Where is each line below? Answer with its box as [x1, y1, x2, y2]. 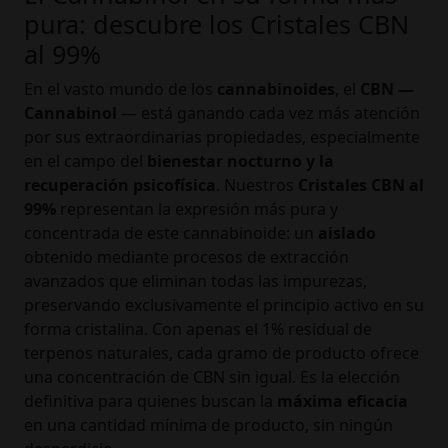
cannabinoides [217, 77, 335, 100]
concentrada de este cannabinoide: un [24, 221, 318, 244]
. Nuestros [216, 173, 298, 196]
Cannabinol [24, 101, 117, 124]
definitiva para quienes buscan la [24, 389, 277, 412]
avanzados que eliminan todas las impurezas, [24, 269, 367, 292]
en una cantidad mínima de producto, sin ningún [24, 413, 393, 436]
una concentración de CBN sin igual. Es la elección [24, 365, 400, 388]
